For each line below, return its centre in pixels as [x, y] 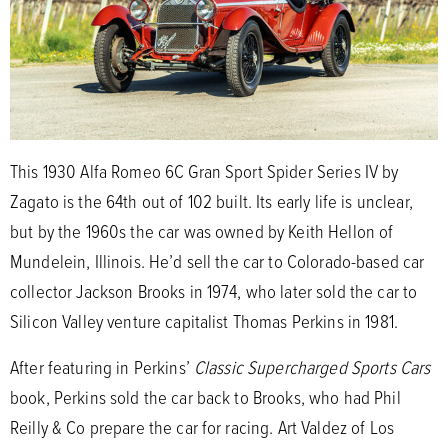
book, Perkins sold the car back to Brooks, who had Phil [205, 397]
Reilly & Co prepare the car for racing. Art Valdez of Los [202, 427]
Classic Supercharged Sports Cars [312, 367]
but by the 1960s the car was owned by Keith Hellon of [202, 231]
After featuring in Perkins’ [102, 367]
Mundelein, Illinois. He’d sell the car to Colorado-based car [217, 261]
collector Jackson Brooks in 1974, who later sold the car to [214, 291]
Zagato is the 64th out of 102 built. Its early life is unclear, [211, 201]
